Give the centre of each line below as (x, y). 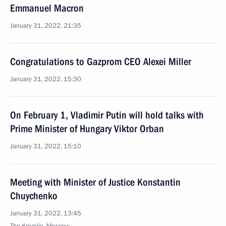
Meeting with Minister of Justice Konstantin (95, 182)
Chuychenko (34, 196)
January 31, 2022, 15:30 (46, 79)
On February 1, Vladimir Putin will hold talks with (107, 115)
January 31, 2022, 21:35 (46, 26)
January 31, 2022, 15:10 (46, 146)
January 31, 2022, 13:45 (46, 213)
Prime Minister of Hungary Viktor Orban (87, 129)
